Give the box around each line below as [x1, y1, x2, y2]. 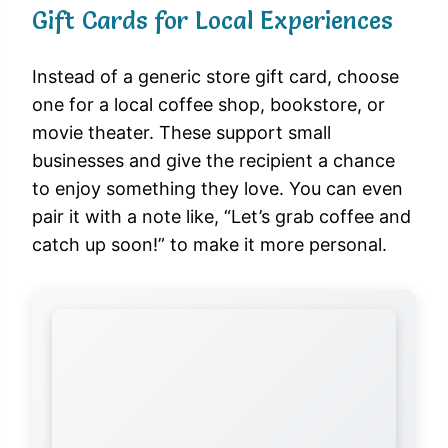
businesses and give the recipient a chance [32, 149, 395, 171]
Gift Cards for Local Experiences [32, 5, 392, 35]
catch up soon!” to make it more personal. [32, 233, 387, 255]
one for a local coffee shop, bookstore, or [32, 93, 385, 115]
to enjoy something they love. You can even [32, 177, 403, 199]
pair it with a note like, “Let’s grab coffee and [32, 205, 411, 227]
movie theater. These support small [32, 121, 331, 143]
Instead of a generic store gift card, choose [32, 65, 399, 87]
